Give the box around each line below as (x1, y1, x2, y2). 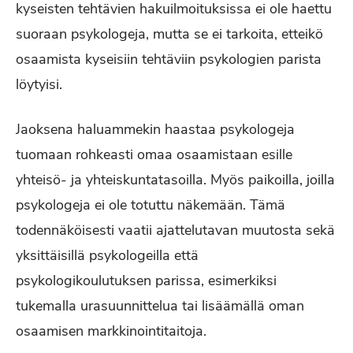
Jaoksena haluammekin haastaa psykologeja (16, 120, 295, 139)
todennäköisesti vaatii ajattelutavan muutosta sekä (16, 221, 335, 240)
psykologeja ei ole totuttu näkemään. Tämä (16, 195, 285, 214)
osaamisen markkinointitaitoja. (16, 321, 206, 340)
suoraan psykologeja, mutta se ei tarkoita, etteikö (16, 24, 323, 43)
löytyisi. (16, 75, 62, 94)
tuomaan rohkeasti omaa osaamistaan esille (16, 145, 292, 164)
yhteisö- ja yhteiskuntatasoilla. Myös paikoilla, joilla (16, 170, 335, 189)
